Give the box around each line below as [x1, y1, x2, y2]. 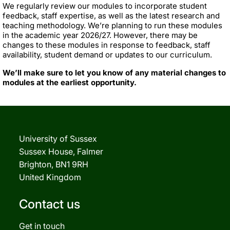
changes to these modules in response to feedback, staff [3, 40, 210, 50]
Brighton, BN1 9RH [19, 159, 88, 169]
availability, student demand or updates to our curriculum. [3, 49, 212, 60]
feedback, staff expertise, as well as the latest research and [3, 10, 220, 21]
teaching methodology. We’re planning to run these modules [3, 20, 222, 30]
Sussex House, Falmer [19, 146, 103, 157]
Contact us [19, 196, 80, 212]
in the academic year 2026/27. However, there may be [3, 30, 198, 40]
